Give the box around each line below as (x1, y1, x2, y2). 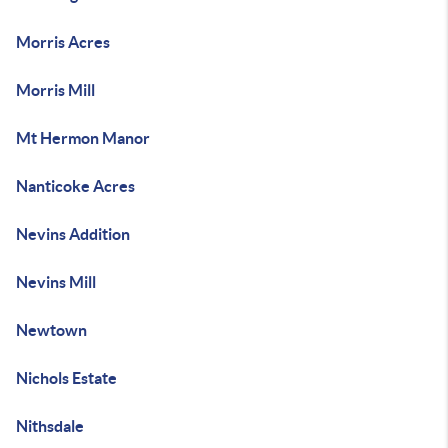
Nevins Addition (16, 225, 130, 243)
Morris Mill (16, 81, 95, 99)
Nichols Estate (16, 369, 117, 387)
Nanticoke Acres (16, 177, 135, 195)
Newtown (16, 321, 87, 339)
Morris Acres (16, 33, 110, 51)
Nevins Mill (16, 273, 96, 291)
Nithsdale (16, 417, 84, 435)
